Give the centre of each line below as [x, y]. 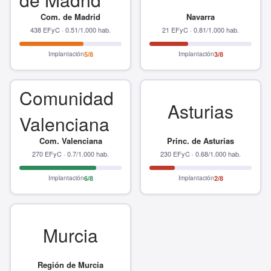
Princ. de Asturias [201, 141]
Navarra [201, 17]
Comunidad [67, 98]
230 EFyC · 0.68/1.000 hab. [201, 154]
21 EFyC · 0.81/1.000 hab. [201, 30]
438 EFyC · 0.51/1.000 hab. [70, 30]
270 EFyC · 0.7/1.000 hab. [70, 154]
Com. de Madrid [70, 17]
